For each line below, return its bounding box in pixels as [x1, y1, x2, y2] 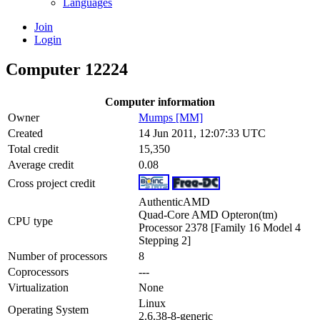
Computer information [105, 96, 215, 109]
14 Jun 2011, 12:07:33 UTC [139, 127, 266, 140]
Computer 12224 [6, 60, 128, 79]
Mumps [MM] [139, 111, 203, 124]
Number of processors [8, 250, 107, 263]
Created [8, 127, 43, 140]
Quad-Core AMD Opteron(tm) [139, 209, 277, 221]
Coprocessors [8, 266, 69, 279]
